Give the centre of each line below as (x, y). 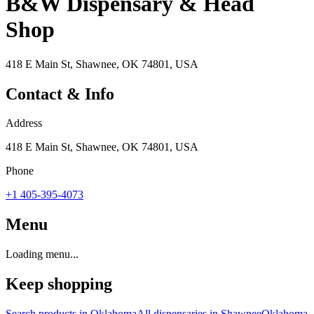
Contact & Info (60, 94)
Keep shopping (59, 284)
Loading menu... (42, 254)
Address (24, 123)
